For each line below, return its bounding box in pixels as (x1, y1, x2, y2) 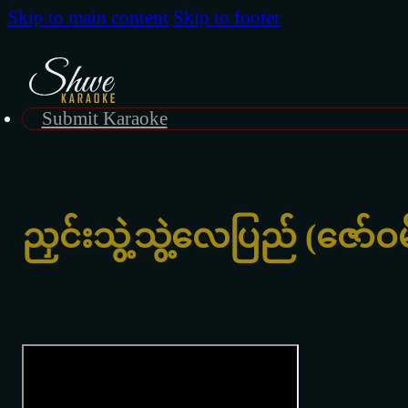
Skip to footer (173, 7, 280, 27)
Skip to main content (7, 7, 168, 27)
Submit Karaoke (41, 108, 168, 128)
